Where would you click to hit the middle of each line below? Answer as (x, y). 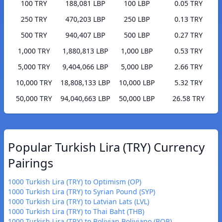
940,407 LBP (85, 35)
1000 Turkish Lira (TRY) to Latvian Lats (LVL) (79, 202)
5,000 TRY (34, 67)
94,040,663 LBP (85, 99)
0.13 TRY (188, 19)
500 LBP (137, 35)
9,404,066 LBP (85, 67)
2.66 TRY (188, 67)
